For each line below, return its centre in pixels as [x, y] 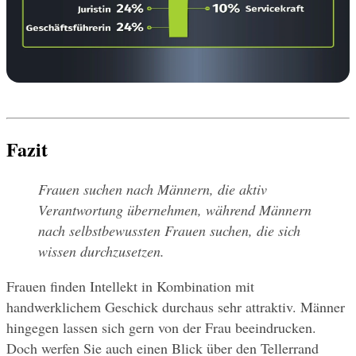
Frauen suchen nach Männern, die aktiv [153, 189]
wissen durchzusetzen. [101, 251]
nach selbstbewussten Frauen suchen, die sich [169, 230]
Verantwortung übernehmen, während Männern [175, 209]
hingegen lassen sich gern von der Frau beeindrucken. [161, 327]
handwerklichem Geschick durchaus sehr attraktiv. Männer [176, 306]
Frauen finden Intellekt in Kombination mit [130, 286]
